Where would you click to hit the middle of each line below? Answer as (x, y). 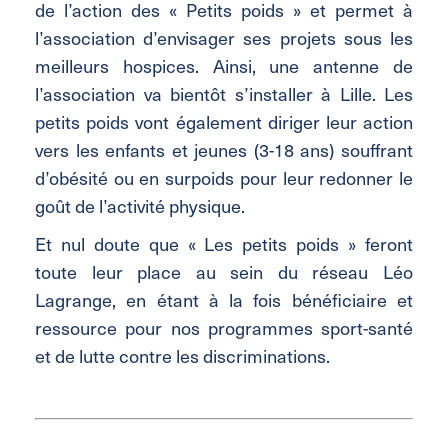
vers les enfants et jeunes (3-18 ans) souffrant (224, 149)
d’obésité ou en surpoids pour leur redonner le (224, 177)
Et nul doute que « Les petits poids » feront (224, 243)
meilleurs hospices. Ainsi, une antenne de (224, 65)
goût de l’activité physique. (140, 205)
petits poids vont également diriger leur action (224, 121)
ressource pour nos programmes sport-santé (224, 327)
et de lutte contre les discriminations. (182, 355)
